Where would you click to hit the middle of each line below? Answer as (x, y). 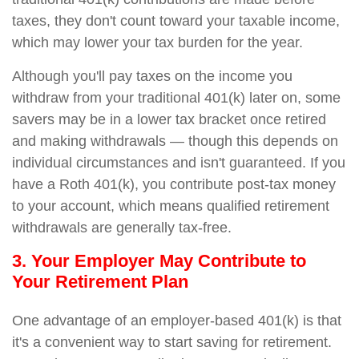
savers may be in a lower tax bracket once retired (169, 119)
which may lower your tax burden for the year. (157, 42)
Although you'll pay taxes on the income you (152, 76)
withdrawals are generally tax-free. (122, 228)
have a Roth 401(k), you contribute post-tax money (174, 184)
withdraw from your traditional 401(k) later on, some (176, 98)
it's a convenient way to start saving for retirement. (172, 342)
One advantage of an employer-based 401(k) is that (177, 321)
